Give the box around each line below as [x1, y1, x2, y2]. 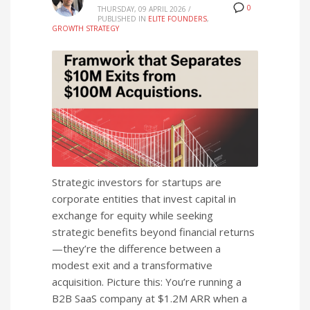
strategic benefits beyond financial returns [52, 225, 255, 239]
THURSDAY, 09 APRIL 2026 [98, 4, 186, 14]
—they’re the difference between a [52, 241, 221, 256]
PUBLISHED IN [98, 14, 146, 24]
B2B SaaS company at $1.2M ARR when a [52, 291, 247, 306]
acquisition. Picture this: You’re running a [52, 275, 241, 289]
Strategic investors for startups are [52, 175, 221, 190]
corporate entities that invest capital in [52, 192, 236, 206]
